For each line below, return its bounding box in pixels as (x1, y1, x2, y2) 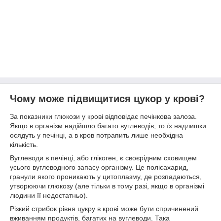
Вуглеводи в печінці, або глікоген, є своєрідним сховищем (10, 153, 197, 162)
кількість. (10, 140, 38, 148)
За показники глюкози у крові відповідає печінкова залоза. (10, 112, 197, 120)
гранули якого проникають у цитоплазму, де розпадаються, (10, 172, 202, 181)
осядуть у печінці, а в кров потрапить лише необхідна (10, 131, 183, 139)
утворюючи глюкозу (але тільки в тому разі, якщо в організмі (10, 182, 204, 190)
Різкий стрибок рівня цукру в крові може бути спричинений (10, 204, 198, 213)
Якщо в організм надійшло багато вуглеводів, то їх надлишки (10, 121, 206, 130)
